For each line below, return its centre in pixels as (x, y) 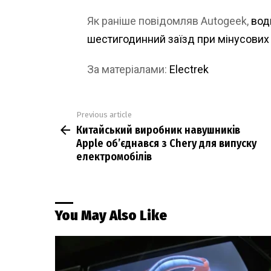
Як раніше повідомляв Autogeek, (169, 21)
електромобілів (114, 157)
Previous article (104, 114)
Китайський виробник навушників (158, 130)
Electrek (189, 69)
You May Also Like (111, 216)
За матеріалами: (128, 69)
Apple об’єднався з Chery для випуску (166, 144)
